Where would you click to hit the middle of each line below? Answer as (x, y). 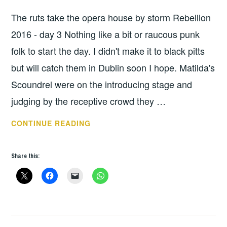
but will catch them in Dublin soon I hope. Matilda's (113, 67)
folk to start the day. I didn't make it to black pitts (108, 50)
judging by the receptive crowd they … (89, 101)
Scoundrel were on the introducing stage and (102, 84)
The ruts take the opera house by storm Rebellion (111, 17)
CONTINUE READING (51, 123)
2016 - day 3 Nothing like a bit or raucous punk (106, 34)
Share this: (26, 156)
